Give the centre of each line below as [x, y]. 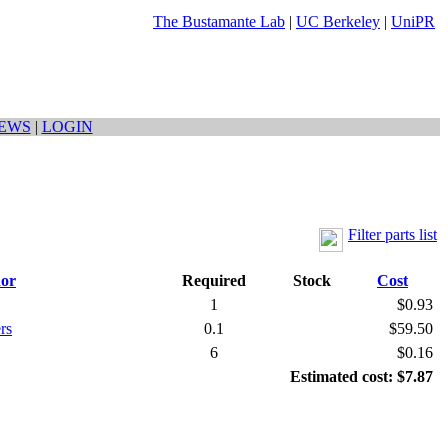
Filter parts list [392, 234]
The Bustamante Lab [219, 21]
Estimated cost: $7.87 [361, 376]
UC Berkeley [338, 21]
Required [213, 280]
